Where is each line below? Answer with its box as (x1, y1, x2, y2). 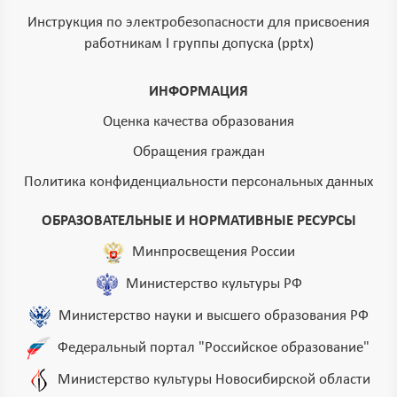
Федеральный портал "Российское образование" (58, 339, 370, 355)
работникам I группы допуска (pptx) (83, 36, 314, 52)
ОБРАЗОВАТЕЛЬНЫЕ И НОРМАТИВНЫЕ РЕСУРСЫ (41, 214, 356, 230)
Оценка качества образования (103, 114, 294, 130)
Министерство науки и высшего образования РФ (58, 307, 369, 323)
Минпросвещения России (132, 244, 295, 260)
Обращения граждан (132, 144, 265, 160)
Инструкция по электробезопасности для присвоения (27, 15, 370, 31)
